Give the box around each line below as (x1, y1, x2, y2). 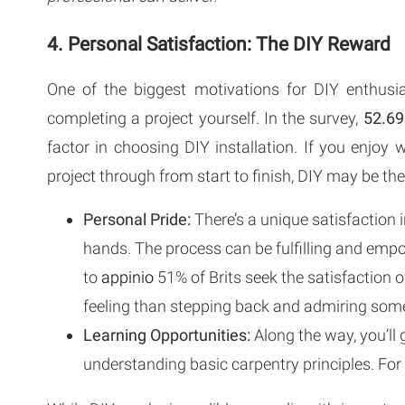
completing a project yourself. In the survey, (47, 108, 363, 127)
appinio (101, 267, 154, 287)
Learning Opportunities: (83, 325, 250, 344)
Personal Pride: (83, 209, 191, 229)
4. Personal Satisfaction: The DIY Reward (47, 33, 391, 55)
